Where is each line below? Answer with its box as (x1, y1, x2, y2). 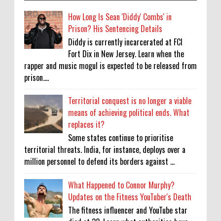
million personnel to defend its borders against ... (24, 155, 175, 168)
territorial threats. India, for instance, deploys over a (24, 144, 185, 156)
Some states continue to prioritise (68, 132, 174, 144)
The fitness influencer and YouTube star (68, 204, 188, 217)
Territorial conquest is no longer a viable (68, 95, 192, 107)
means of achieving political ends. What (68, 107, 190, 119)
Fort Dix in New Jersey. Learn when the (68, 47, 184, 60)
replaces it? (68, 118, 105, 131)
